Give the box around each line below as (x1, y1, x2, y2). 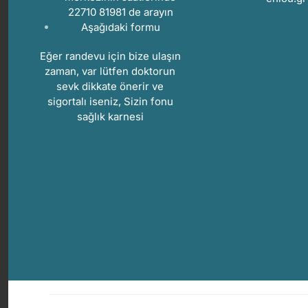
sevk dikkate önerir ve (56, 80, 164, 93)
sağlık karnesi (76, 110, 144, 124)
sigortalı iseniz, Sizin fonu (47, 95, 173, 109)
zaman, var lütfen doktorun (45, 65, 175, 78)
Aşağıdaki (80, 21, 131, 34)
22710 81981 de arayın (67, 5, 173, 19)
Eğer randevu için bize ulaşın (39, 49, 181, 63)
